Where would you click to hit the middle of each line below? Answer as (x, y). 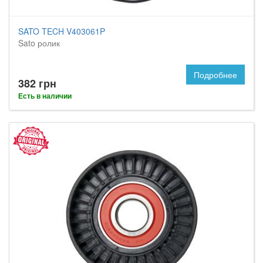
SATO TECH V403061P (62, 31)
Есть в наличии (45, 96)
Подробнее (215, 75)
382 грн (37, 83)
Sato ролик (39, 43)
